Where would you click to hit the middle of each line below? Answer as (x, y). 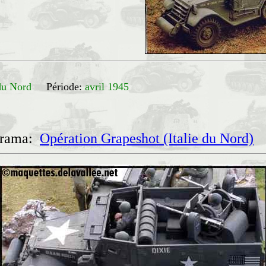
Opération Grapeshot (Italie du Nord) (147, 138)
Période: (64, 87)
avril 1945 (107, 87)
